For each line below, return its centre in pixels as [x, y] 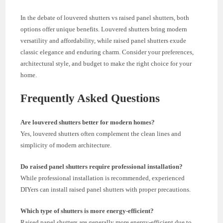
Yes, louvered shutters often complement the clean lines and [101, 133]
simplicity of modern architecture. [66, 145]
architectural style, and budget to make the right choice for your [106, 63]
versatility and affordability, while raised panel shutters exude [104, 40]
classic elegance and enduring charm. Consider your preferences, [107, 52]
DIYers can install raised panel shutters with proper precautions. [106, 189]
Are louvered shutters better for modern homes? [88, 122]
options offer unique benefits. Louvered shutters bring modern [104, 29]
